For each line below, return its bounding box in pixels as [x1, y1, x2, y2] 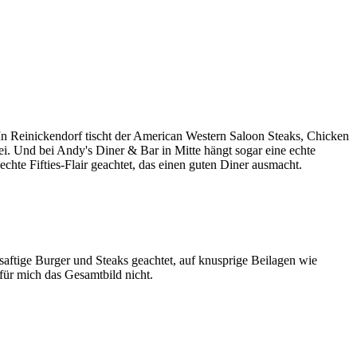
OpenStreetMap [179, 280, 248, 295]
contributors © [248, 280, 313, 295]
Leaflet [131, 280, 163, 295]
